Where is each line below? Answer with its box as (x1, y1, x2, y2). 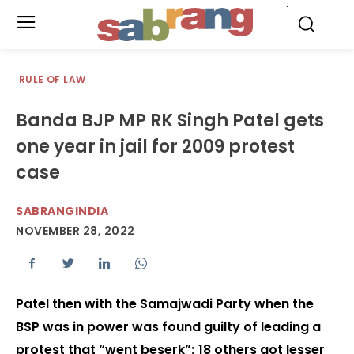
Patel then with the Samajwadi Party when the (16, 295, 314, 314)
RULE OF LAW (19, 73, 86, 86)
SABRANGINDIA (16, 203, 108, 219)
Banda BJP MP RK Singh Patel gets (16, 108, 324, 133)
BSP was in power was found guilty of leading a (16, 318, 321, 337)
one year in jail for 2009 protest (16, 134, 295, 159)
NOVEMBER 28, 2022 (16, 223, 135, 239)
